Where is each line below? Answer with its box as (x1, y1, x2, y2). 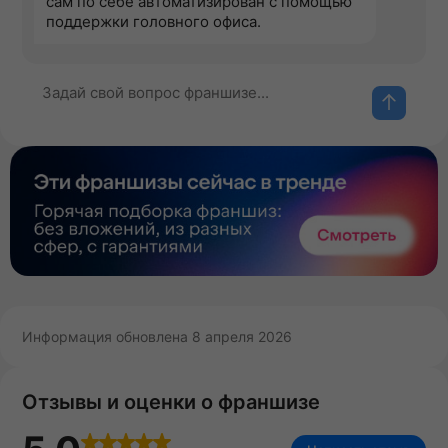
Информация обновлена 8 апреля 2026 (22, 328, 292, 346)
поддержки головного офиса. (46, 12, 261, 32)
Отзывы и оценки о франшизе (22, 390, 320, 415)
